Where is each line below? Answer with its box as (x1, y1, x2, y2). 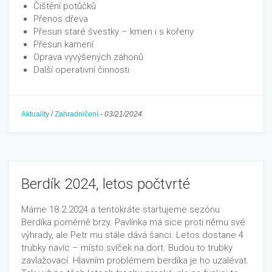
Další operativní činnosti (33, 64, 129, 75)
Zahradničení (55, 109, 98, 118)
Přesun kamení (33, 38, 93, 50)
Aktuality (21, 109, 49, 118)
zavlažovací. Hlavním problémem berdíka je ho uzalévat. (21, 255, 249, 266)
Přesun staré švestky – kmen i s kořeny (33, 25, 194, 37)
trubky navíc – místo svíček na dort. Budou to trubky (21, 242, 233, 253)
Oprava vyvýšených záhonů (33, 51, 143, 63)
